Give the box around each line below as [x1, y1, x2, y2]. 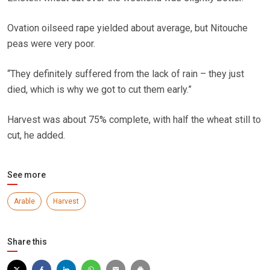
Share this [7, 236, 47, 246]
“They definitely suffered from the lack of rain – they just [7, 67, 244, 80]
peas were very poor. [7, 37, 95, 49]
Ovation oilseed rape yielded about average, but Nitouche [7, 22, 248, 34]
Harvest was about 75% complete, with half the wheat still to [7, 113, 261, 125]
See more [7, 169, 46, 180]
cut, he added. [7, 129, 65, 141]
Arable [14, 196, 35, 206]
